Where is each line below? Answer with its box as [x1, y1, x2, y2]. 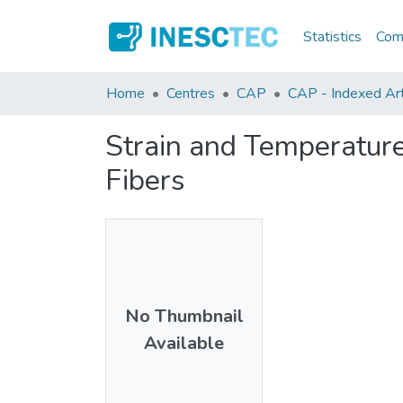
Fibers [105, 161, 185, 200]
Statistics [303, 26, 363, 47]
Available [144, 330, 224, 355]
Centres [166, 84, 215, 103]
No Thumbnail [124, 303, 244, 328]
